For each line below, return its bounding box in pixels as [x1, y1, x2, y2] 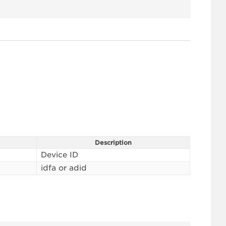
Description [95, 139, 132, 146]
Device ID [41, 150, 79, 159]
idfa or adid [41, 163, 87, 173]
